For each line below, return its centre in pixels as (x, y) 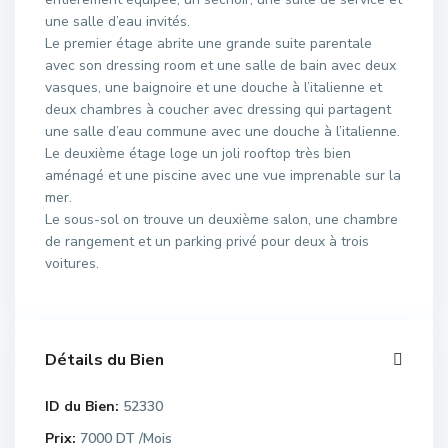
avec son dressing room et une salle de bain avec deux (220, 65)
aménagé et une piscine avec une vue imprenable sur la (223, 175)
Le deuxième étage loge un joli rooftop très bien (198, 153)
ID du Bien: (82, 406)
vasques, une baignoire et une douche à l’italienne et (213, 87)
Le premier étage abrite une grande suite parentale (208, 43)
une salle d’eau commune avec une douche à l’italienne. (222, 131)
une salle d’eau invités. (117, 21)
